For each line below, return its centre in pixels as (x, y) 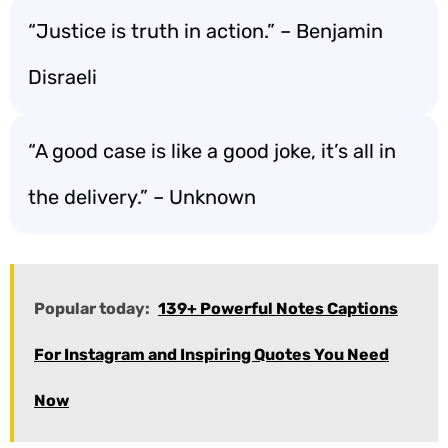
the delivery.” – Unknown (142, 197)
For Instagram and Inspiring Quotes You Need (211, 354)
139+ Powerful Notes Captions (278, 308)
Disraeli (62, 77)
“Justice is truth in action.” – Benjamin (205, 31)
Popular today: (92, 308)
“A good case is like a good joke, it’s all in (212, 151)
